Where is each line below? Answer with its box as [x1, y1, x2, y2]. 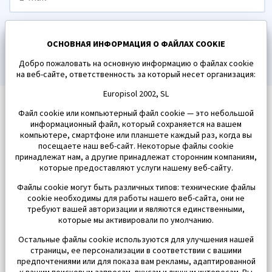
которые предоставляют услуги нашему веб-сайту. [39, 162, 233, 174]
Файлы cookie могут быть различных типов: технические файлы [16, 182, 256, 194]
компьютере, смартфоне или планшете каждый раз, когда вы [20, 129, 252, 141]
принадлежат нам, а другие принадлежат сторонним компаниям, [15, 151, 257, 163]
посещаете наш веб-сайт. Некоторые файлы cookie [38, 140, 234, 152]
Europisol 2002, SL [103, 88, 169, 100]
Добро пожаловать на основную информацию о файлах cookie [18, 58, 254, 70]
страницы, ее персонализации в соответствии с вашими [30, 245, 242, 257]
